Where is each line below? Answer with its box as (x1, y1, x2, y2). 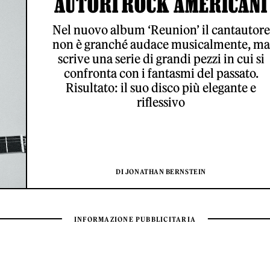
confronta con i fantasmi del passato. (63, 66, 259, 81)
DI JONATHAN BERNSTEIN (116, 168, 206, 177)
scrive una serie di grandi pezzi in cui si (57, 51, 265, 67)
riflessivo (137, 95, 185, 110)
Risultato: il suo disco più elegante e (66, 80, 256, 96)
